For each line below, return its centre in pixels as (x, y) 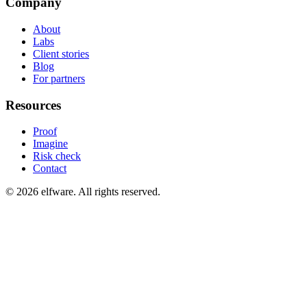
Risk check (57, 156)
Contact (50, 169)
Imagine (50, 144)
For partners (59, 78)
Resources (33, 105)
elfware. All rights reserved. (99, 192)
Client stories (61, 53)
